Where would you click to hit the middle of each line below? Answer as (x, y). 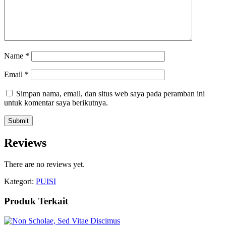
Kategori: (20, 182)
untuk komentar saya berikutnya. (56, 103)
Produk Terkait (36, 201)
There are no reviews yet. (44, 164)
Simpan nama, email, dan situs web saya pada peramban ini (110, 94)
